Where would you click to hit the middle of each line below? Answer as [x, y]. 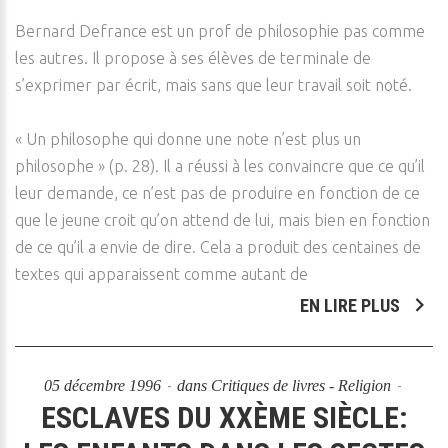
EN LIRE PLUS [352, 305]
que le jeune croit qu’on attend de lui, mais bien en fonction [222, 220]
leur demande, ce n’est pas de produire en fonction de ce [217, 193]
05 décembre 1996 [104, 385]
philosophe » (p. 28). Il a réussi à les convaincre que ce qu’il [220, 166]
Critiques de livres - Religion [301, 385]
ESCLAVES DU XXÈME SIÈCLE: [224, 417]
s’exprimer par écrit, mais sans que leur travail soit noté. [213, 85]
